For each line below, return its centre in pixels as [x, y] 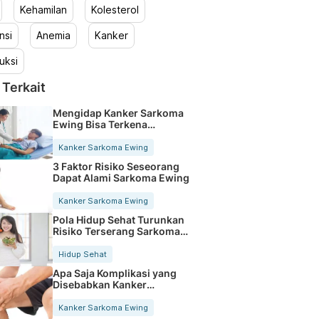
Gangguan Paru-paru [104, 135]
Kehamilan [43, 10]
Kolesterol [115, 10]
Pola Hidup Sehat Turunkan [118, 219]
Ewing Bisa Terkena [100, 124]
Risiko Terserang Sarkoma [116, 231]
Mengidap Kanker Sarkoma [118, 113]
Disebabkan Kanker [99, 284]
